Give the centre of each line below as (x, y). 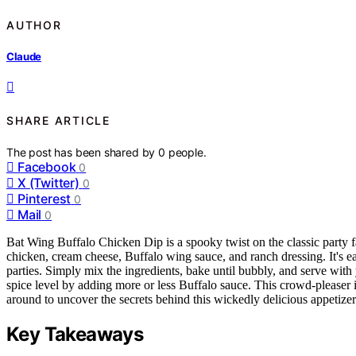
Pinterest (44, 199)
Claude (24, 57)
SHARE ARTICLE (58, 120)
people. (187, 153)
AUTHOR (34, 25)
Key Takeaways (75, 335)
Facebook (47, 167)
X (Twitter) (48, 183)
